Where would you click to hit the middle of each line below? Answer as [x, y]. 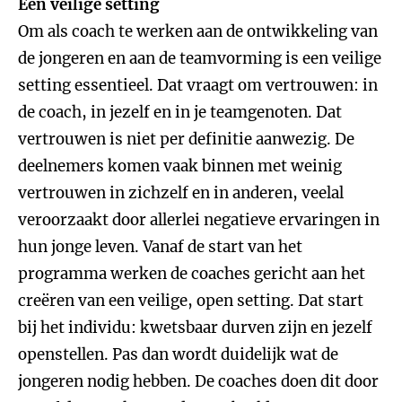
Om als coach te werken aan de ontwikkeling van [198, 31]
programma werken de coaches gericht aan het [192, 274]
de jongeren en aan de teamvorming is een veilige [200, 58]
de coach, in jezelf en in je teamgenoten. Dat [180, 112]
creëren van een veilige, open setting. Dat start [191, 301]
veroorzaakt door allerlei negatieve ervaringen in [199, 220]
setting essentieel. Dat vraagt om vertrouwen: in [198, 85]
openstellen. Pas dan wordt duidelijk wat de [178, 354]
